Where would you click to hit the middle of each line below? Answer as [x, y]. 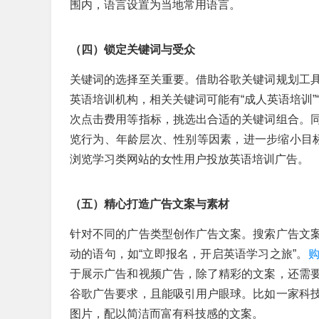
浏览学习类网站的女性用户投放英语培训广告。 [189, 159]
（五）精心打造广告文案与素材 [150, 204]
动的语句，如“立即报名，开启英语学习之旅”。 [189, 254]
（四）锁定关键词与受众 [132, 49]
